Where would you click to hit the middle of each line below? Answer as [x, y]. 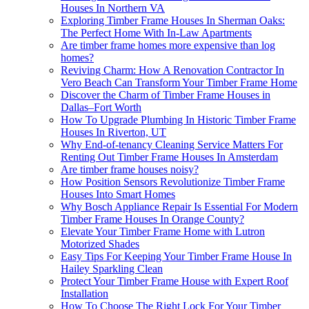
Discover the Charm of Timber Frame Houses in [166, 95]
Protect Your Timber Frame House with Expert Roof [175, 281]
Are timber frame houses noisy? [130, 170]
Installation [84, 294]
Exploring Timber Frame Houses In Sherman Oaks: [173, 21]
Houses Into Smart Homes [118, 195]
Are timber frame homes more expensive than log [168, 46]
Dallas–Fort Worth [101, 108]
